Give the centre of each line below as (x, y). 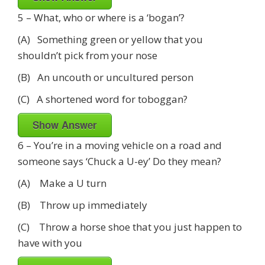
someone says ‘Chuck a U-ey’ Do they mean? (119, 161)
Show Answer (65, 125)
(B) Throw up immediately (83, 205)
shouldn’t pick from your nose (88, 55)
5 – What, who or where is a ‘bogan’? (101, 17)
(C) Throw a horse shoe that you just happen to (130, 227)
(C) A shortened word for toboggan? (103, 99)
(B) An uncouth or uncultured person (106, 77)
